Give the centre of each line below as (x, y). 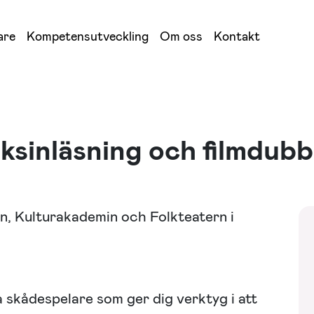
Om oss (181, 37)
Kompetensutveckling (88, 37)
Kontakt (237, 37)
